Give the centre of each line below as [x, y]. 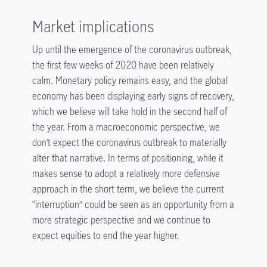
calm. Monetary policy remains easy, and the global [130, 80]
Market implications [95, 26]
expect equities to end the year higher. [106, 235]
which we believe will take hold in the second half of [129, 111]
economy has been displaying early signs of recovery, [133, 96]
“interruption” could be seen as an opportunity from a [133, 204]
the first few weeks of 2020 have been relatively [123, 65]
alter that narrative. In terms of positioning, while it [128, 158]
